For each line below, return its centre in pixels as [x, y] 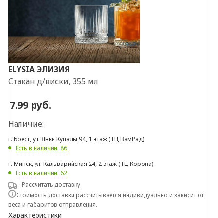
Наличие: [26, 124]
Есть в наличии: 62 [41, 173]
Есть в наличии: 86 [41, 148]
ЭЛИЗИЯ [53, 69]
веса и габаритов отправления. [53, 205]
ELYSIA [21, 69]
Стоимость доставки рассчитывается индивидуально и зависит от [110, 195]
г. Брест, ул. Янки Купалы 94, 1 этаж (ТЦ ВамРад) [76, 139]
